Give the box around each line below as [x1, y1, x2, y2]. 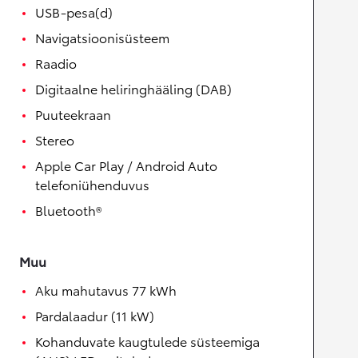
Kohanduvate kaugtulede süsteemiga [35, 332, 260, 350]
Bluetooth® [35, 201, 101, 219]
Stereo [35, 130, 74, 149]
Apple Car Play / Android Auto [35, 156, 217, 174]
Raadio [35, 54, 77, 72]
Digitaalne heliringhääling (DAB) [35, 79, 232, 97]
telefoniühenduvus [35, 175, 149, 193]
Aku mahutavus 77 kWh [35, 280, 177, 299]
